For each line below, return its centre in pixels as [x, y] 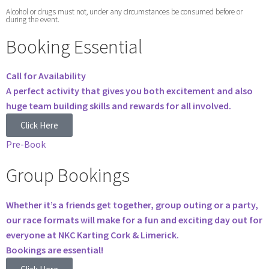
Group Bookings [68, 176]
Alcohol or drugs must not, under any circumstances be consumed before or [124, 12]
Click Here [39, 125]
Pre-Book [26, 144]
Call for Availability [46, 76]
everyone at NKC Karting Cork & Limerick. [92, 234]
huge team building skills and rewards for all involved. [119, 106]
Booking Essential [74, 47]
